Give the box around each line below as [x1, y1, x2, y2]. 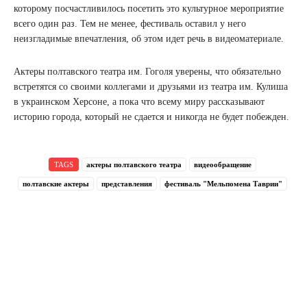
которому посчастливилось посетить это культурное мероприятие [14, 3, 284, 14]
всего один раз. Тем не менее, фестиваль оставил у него [14, 19, 246, 29]
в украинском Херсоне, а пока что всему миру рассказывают [14, 97, 265, 107]
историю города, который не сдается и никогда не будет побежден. [14, 112, 289, 122]
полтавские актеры [22, 180, 89, 188]
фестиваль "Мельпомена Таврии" [164, 180, 282, 188]
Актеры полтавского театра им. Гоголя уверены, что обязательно [14, 66, 281, 77]
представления [101, 180, 152, 188]
